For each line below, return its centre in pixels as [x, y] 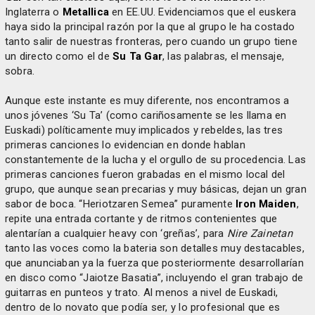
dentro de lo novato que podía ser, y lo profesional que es [143, 307]
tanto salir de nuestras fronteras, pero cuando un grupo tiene [151, 41]
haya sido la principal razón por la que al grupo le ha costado [150, 27]
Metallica [85, 12]
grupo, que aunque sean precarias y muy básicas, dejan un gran [156, 189]
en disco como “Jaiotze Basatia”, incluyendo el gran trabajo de [154, 278]
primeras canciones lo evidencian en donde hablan [125, 145]
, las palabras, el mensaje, [223, 56]
